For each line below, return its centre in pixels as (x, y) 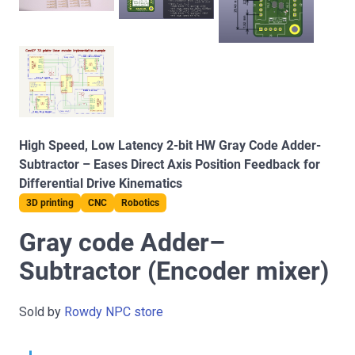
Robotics (140, 202)
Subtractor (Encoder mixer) (174, 271)
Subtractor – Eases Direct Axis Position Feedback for (170, 164)
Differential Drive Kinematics (101, 183)
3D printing (50, 202)
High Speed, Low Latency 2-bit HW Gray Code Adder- (170, 145)
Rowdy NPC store (114, 311)
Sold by (42, 311)
